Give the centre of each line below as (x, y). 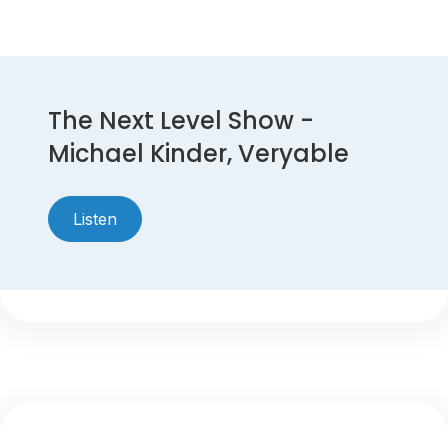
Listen (95, 218)
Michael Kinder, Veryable (198, 153)
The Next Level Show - (181, 120)
